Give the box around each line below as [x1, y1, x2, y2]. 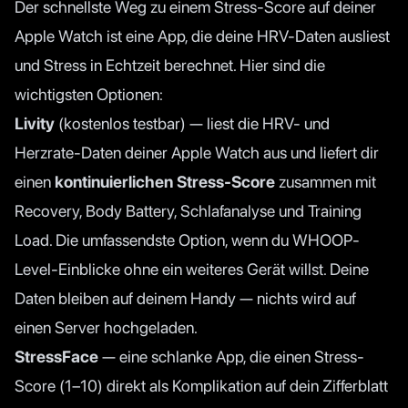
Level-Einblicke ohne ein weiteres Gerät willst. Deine [15, 259, 369, 279]
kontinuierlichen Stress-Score [55, 171, 275, 191]
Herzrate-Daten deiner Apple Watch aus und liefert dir [15, 142, 379, 162]
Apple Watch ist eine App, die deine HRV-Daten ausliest [15, 25, 390, 46]
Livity [15, 113, 55, 133]
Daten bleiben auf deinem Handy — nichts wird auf [15, 288, 356, 308]
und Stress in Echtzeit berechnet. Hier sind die [15, 55, 325, 75]
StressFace [15, 346, 98, 366]
